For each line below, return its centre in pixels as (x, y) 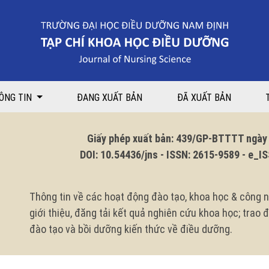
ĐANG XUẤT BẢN (110, 98)
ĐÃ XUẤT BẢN (204, 98)
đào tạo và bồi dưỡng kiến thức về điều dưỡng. (131, 229)
